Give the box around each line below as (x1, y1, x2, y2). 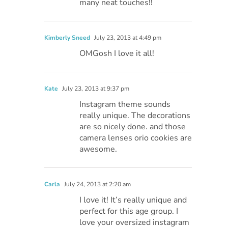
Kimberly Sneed (44, 34, 91, 42)
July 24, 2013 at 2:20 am (63, 180, 131, 189)
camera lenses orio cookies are (79, 132, 192, 144)
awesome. (79, 144, 118, 155)
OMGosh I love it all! (79, 48, 155, 60)
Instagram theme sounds (79, 99, 171, 110)
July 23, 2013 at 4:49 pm (93, 34, 162, 42)
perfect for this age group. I (79, 206, 179, 217)
